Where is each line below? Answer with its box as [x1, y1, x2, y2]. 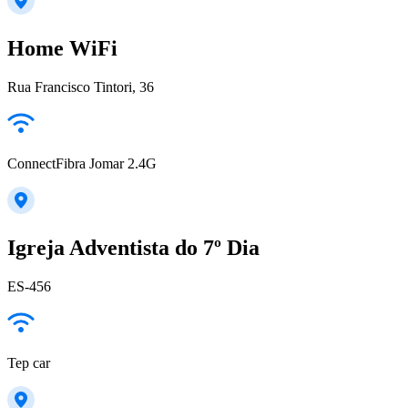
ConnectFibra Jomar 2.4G [7, 155, 157, 171]
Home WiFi [7, 36, 117, 61]
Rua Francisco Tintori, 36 [7, 78, 154, 95]
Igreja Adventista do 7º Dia [7, 235, 260, 260]
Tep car [7, 354, 50, 371]
